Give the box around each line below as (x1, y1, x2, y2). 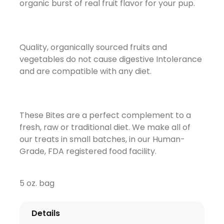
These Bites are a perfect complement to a (19, 109, 191, 121)
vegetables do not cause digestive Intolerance (19, 53, 202, 65)
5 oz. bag (19, 177, 54, 189)
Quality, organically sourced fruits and (19, 41, 167, 53)
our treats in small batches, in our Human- (19, 133, 185, 145)
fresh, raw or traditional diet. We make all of (19, 121, 190, 133)
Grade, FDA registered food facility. (19, 145, 158, 157)
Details (31, 207, 60, 219)
